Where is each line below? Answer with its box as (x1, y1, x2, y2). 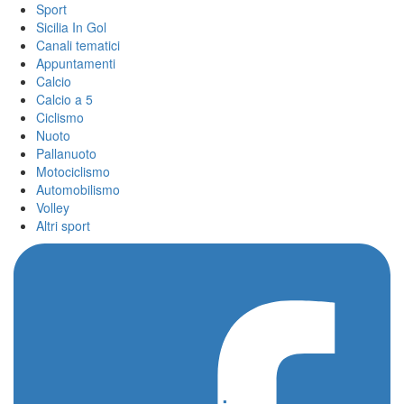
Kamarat (72, 334, 137, 357)
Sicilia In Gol (36, 18, 106, 36)
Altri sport (36, 216, 90, 234)
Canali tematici (36, 36, 120, 54)
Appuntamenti (36, 54, 115, 72)
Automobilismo (36, 180, 120, 198)
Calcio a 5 (36, 90, 93, 108)
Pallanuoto (36, 144, 96, 162)
